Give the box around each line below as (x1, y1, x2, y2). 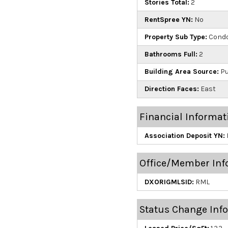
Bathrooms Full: (144, 50, 197, 59)
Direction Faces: (144, 84, 199, 94)
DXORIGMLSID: (144, 177, 194, 186)
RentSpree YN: (144, 15, 193, 24)
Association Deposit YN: (144, 131, 225, 140)
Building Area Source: (144, 67, 219, 76)
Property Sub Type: (144, 32, 207, 41)
